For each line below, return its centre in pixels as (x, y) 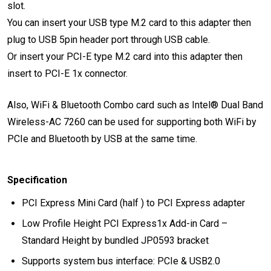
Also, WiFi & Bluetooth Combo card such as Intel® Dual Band (135, 105)
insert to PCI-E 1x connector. (67, 73)
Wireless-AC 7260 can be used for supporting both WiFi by (132, 122)
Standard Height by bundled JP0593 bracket (115, 240)
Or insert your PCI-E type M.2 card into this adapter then (125, 56)
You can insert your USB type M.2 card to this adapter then (129, 22)
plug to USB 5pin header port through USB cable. (109, 39)
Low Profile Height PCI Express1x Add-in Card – (125, 223)
